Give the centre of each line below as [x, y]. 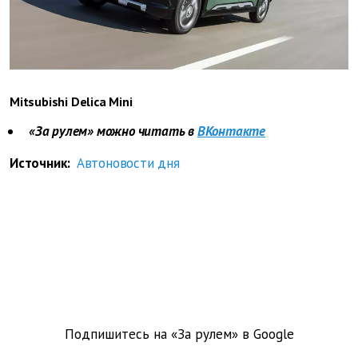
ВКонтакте [231, 131]
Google [273, 334]
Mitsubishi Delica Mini [71, 102]
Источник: [43, 163]
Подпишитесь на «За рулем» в [159, 334]
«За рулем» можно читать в [111, 131]
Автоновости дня [128, 163]
